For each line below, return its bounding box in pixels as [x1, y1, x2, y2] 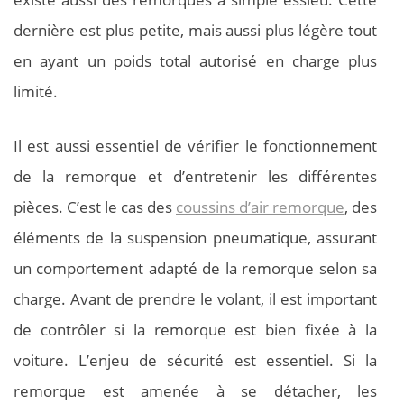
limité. [14, 81, 58, 103]
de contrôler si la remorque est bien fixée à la [14, 318, 377, 340]
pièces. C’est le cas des [14, 196, 176, 217]
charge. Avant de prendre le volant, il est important [14, 288, 377, 309]
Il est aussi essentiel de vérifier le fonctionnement [14, 134, 377, 156]
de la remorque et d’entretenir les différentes [14, 165, 377, 187]
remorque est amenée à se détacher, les [14, 380, 377, 401]
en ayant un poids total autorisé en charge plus [14, 50, 377, 72]
